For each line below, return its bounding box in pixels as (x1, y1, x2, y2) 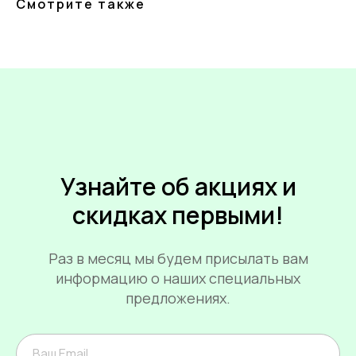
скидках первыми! (72, 199, 284, 232)
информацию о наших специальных (56, 269, 300, 288)
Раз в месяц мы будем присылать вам (48, 249, 308, 269)
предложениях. (126, 288, 230, 308)
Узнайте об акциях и (60, 170, 296, 203)
